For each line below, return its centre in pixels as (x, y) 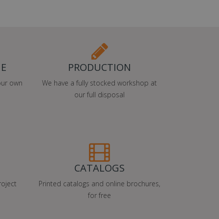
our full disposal (99, 94)
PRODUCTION (99, 67)
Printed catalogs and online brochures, (99, 183)
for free (99, 195)
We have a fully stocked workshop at (99, 83)
